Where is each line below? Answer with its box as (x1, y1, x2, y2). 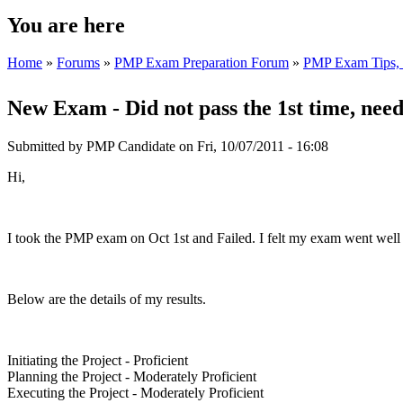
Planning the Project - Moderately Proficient (7, 369, 256, 385)
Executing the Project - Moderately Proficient (7, 385, 264, 401)
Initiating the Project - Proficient (7, 353, 188, 369)
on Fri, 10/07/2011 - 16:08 (175, 139, 328, 155)
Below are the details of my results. (7, 291, 206, 308)
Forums (57, 55, 100, 71)
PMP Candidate (86, 139, 175, 155)
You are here (7, 13, 125, 37)
